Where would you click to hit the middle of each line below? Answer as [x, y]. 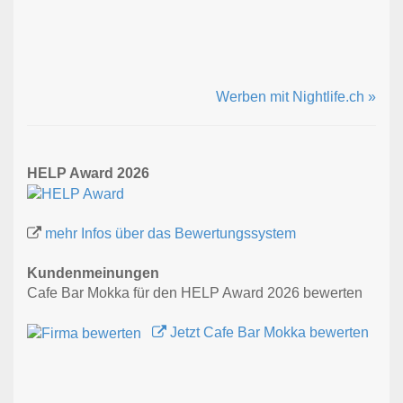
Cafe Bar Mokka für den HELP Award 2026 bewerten [195, 293]
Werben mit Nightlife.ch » [296, 97]
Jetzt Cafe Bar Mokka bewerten [268, 333]
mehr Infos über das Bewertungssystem [170, 234]
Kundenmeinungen [93, 273]
